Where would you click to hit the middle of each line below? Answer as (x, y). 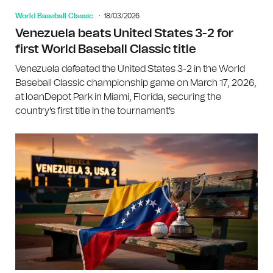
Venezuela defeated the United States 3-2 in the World (130, 69)
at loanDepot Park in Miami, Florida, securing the (118, 97)
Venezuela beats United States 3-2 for (124, 33)
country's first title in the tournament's (95, 111)
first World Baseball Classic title (106, 49)
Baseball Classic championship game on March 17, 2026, (136, 83)
